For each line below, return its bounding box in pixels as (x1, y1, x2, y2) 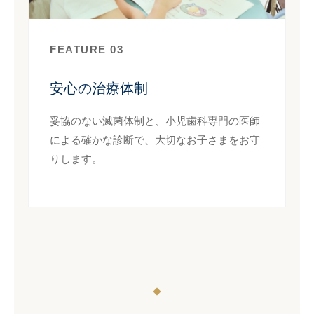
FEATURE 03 (50, 43, 123, 55)
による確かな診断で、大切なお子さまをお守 (50, 134, 260, 146)
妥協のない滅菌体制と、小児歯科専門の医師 (50, 115, 260, 127)
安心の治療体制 (50, 80, 148, 96)
